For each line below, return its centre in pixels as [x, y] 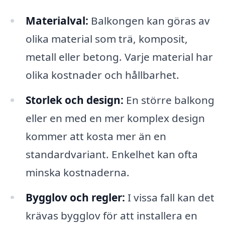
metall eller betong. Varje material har [119, 57]
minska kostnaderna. [77, 172]
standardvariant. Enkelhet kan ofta [111, 154]
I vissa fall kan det [170, 197]
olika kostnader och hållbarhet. [102, 75]
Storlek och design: [74, 100]
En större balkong [169, 100]
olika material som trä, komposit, [106, 38]
